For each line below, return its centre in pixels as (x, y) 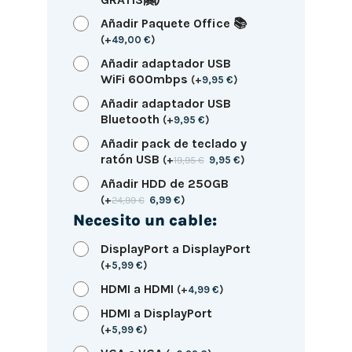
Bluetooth (131, 119)
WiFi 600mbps (145, 79)
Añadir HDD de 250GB (164, 183)
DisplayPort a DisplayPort (175, 248)
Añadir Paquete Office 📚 (173, 23)
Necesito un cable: (145, 220)
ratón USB (131, 159)
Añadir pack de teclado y (173, 143)
